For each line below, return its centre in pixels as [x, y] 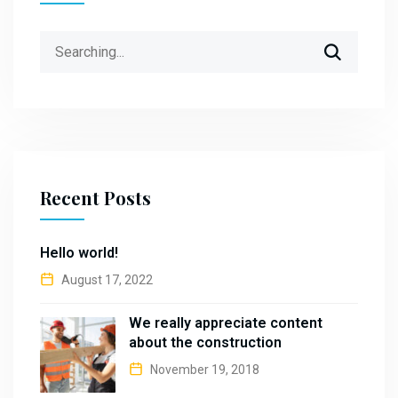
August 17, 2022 [106, 280]
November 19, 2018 [203, 370]
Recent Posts [96, 198]
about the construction [205, 343]
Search [60, 42]
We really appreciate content [226, 323]
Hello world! [79, 253]
